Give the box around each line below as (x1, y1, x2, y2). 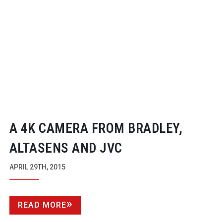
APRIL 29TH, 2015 (9, 163, 65, 171)
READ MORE (17, 200, 66, 210)
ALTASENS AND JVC (9, 140, 122, 156)
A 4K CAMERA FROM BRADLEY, (9, 120, 183, 136)
